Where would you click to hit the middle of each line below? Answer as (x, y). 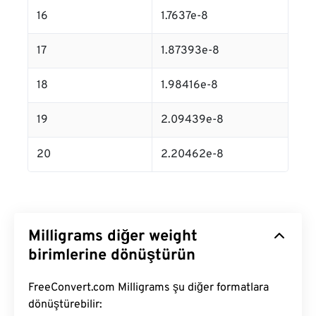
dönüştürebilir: (65, 305)
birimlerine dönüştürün (112, 256)
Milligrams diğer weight (113, 237)
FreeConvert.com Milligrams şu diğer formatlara (148, 288)
